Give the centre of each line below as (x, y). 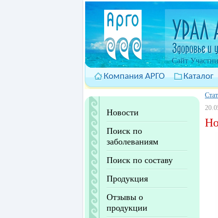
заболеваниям (132, 142)
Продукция (127, 179)
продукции (127, 208)
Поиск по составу (140, 160)
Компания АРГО (134, 77)
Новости (123, 112)
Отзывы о (125, 197)
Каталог (199, 77)
